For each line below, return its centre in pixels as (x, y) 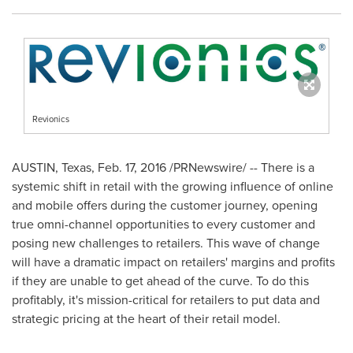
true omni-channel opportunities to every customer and (163, 223)
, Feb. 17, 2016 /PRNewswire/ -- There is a (203, 167)
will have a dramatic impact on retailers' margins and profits (173, 261)
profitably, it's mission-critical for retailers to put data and (166, 299)
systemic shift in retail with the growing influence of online (173, 186)
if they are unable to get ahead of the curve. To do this (160, 280)
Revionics (51, 119)
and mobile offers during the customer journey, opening (165, 204)
